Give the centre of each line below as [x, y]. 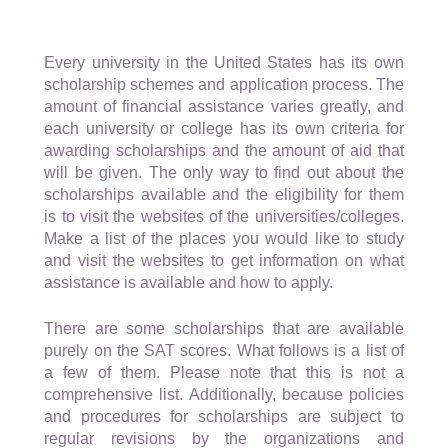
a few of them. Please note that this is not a [224, 373]
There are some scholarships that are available [224, 329]
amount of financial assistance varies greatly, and [224, 107]
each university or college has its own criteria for [224, 129]
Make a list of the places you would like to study [224, 239]
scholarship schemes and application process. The [224, 85]
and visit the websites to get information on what [224, 261]
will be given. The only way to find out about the [224, 173]
